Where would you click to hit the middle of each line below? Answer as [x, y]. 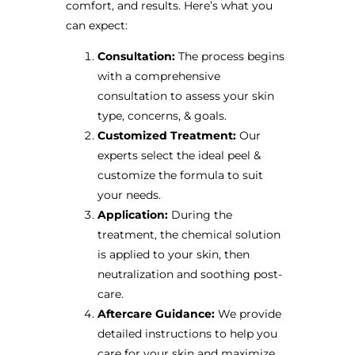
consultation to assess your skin [185, 96]
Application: [132, 215]
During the [200, 215]
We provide [248, 314]
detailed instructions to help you [187, 334]
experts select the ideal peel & [179, 156]
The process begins [229, 57]
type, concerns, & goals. [162, 116]
